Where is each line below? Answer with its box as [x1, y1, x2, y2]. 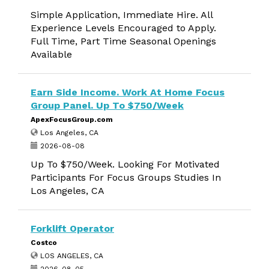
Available [31, 49, 72, 60]
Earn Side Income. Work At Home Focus [31, 86, 225, 98]
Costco [31, 238, 57, 247]
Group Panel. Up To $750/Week [31, 100, 184, 111]
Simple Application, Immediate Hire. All [31, 9, 213, 20]
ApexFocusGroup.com [31, 115, 113, 124]
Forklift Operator [31, 223, 114, 234]
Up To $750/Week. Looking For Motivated [31, 159, 220, 170]
